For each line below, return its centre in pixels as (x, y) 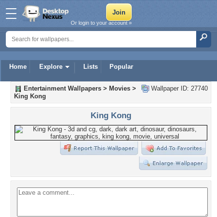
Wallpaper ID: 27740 (178, 88)
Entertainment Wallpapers (62, 88)
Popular (121, 67)
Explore (51, 67)
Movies (120, 88)
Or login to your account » (101, 23)
